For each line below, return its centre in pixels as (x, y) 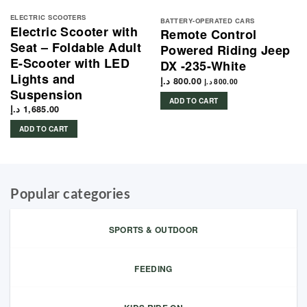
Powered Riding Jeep (225, 50)
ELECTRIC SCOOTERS (48, 17)
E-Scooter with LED (70, 63)
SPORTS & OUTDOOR (153, 229)
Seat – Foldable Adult (76, 47)
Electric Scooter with (74, 31)
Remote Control (208, 35)
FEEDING (153, 268)
